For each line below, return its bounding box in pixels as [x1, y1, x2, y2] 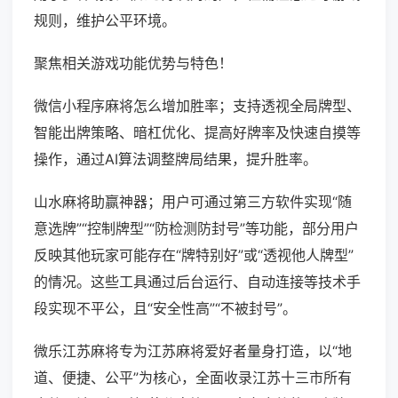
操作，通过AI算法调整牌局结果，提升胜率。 [34, 150, 317, 169]
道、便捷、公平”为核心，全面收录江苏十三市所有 [34, 369, 352, 387]
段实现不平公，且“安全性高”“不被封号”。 [34, 299, 297, 318]
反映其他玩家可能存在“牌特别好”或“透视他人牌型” [34, 246, 354, 265]
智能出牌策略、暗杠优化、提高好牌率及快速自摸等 [34, 123, 361, 142]
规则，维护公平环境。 [34, 12, 176, 30]
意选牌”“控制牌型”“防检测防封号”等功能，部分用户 [34, 219, 359, 238]
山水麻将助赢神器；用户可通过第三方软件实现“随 [34, 193, 352, 211]
